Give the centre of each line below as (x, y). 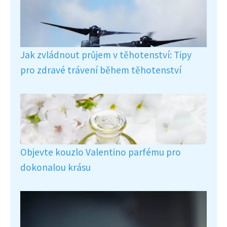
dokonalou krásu (55, 167)
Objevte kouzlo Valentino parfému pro (101, 152)
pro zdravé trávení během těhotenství (101, 70)
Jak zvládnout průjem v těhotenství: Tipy (106, 55)
